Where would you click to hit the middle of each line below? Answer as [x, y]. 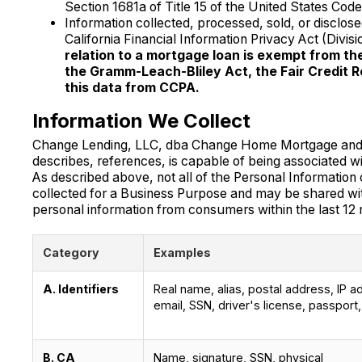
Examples [182, 252]
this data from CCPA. [132, 87]
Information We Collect [141, 120]
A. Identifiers [80, 288]
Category [71, 252]
